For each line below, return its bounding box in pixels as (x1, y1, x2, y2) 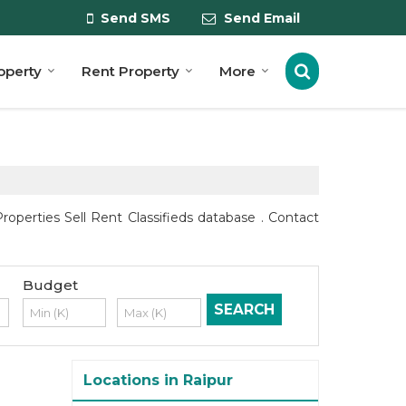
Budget (22, 276, 78, 295)
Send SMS (101, 10, 170, 27)
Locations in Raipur (83, 372, 233, 390)
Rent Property (82, 63, 179, 81)
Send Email (224, 10, 300, 27)
